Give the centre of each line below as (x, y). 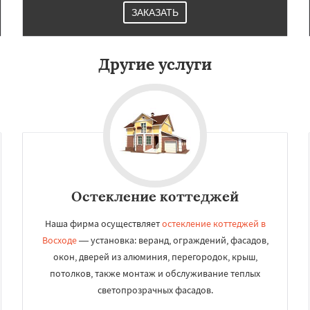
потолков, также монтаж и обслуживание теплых (155, 273)
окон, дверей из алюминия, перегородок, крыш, (155, 257)
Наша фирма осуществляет (103, 224)
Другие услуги (155, 64)
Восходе (59, 240)
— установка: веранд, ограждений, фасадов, (172, 240)
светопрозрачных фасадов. (155, 290)
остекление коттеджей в (213, 224)
